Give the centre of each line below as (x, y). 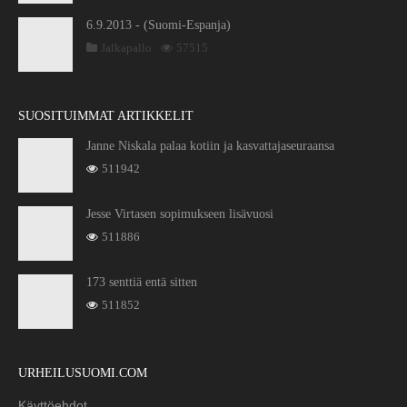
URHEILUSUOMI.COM (83, 373)
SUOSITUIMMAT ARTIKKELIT (106, 116)
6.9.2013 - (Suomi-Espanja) (159, 25)
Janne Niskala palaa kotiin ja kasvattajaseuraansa (210, 146)
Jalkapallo (126, 48)
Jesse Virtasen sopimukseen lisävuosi (180, 214)
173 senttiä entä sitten (142, 283)
